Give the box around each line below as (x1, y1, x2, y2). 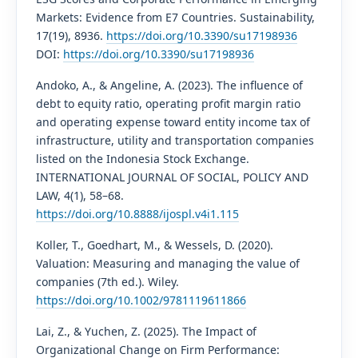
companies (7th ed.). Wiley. (35, 273, 179, 289)
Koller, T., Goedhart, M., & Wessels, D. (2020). (35, 237, 273, 253)
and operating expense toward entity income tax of (35, 113, 310, 129)
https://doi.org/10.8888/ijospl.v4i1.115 (35, 205, 239, 221)
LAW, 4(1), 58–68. (35, 187, 124, 203)
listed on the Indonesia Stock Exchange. (35, 150, 249, 166)
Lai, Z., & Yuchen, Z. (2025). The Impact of (35, 323, 257, 339)
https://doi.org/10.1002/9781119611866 (35, 292, 246, 308)
